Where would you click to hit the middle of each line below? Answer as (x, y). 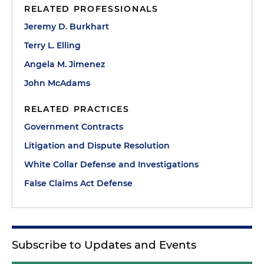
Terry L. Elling (52, 45)
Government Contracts (74, 126)
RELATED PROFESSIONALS (91, 9)
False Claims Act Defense (78, 183)
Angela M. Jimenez (65, 64)
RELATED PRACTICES (77, 109)
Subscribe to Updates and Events (104, 245)
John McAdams (57, 83)
